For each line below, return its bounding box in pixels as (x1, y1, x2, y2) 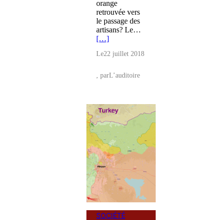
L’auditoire (109, 71, 140, 79)
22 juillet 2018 (104, 50, 144, 57)
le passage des (96, 16, 140, 25)
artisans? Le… (96, 25, 141, 34)
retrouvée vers (96, 7, 140, 16)
